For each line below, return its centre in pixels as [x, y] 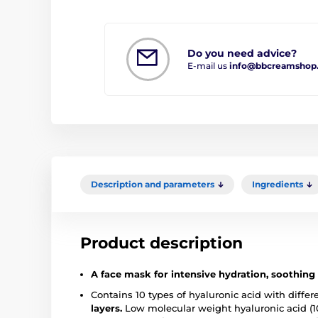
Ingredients [278, 184]
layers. [106, 308]
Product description [161, 243]
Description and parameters [153, 184]
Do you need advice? [242, 53]
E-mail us [208, 65]
